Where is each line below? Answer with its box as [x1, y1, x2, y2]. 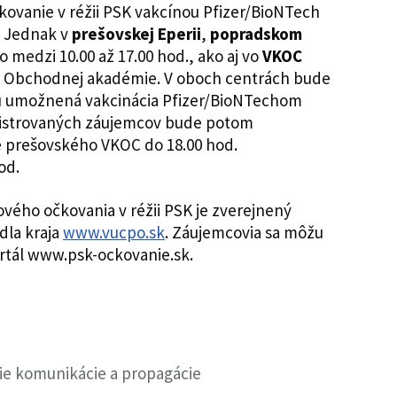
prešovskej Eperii [72, 22, 201, 44]
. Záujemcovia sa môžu [165, 221, 323, 243]
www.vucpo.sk [63, 221, 165, 243]
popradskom [210, 22, 302, 44]
